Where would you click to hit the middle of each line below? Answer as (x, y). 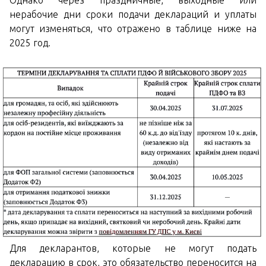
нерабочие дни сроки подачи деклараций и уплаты (133, 14)
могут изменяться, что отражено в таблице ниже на (133, 28)
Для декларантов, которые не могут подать (133, 248)
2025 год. (30, 43)
